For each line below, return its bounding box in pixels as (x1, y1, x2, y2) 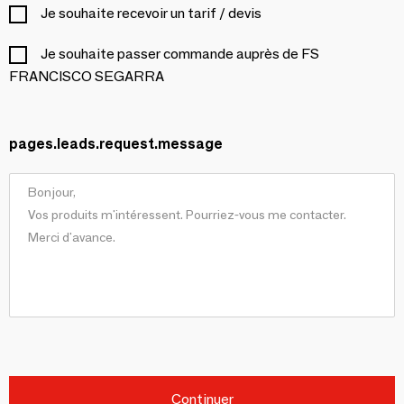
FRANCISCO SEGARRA (9, 68, 164, 85)
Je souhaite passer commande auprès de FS (41, 45, 319, 62)
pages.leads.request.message (9, 135, 223, 152)
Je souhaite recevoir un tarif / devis (41, 5, 262, 22)
